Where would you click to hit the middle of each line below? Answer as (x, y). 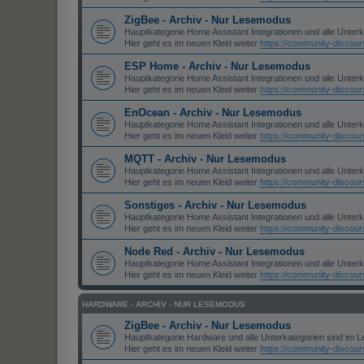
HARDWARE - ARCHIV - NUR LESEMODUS (164, 305)
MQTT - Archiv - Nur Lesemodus (205, 159)
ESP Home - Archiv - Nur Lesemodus (217, 67)
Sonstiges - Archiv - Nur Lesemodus (215, 206)
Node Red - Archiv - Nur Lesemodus (214, 252)
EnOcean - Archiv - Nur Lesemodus (213, 113)
